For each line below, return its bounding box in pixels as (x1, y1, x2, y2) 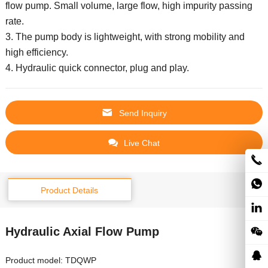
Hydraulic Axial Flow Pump (5, 225, 166, 239)
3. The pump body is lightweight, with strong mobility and (5, 32, 245, 42)
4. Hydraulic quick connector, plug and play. (5, 63, 189, 74)
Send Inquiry (119, 108, 167, 118)
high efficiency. (5, 47, 68, 58)
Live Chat (124, 138, 160, 148)
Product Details (41, 185, 99, 196)
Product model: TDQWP (5, 255, 96, 266)
